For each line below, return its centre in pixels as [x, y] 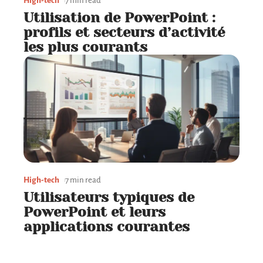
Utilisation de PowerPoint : [119, 18]
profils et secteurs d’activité [124, 33]
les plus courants [85, 47]
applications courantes [107, 227]
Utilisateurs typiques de [109, 198]
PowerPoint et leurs [95, 212]
